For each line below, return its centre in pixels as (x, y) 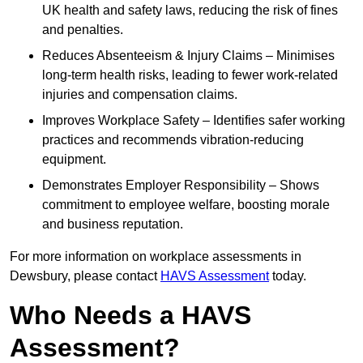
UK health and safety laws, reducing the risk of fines (190, 11)
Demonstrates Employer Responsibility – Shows (181, 186)
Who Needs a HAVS (130, 316)
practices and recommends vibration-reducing (173, 140)
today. (288, 276)
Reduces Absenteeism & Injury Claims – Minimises (188, 56)
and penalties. (83, 30)
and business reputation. (113, 224)
